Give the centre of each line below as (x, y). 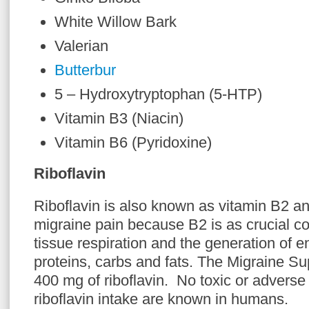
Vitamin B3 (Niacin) (119, 118)
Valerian (81, 46)
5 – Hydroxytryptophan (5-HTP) (158, 94)
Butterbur (85, 70)
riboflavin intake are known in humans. (161, 299)
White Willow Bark (116, 22)
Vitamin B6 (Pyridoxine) (133, 142)
